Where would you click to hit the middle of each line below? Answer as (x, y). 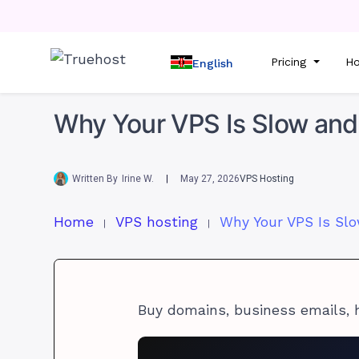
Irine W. (138, 178)
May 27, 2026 (210, 178)
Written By (95, 178)
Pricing (290, 62)
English (213, 64)
